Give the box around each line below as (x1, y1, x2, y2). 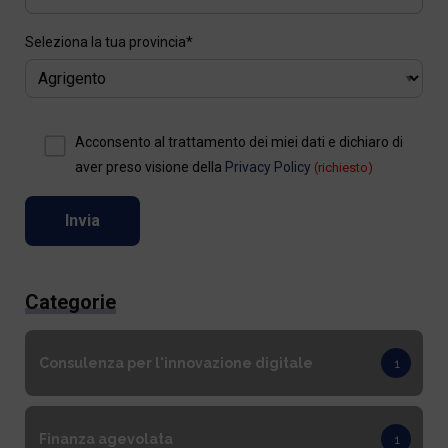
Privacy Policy (224, 158, 311, 175)
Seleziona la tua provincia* (24, 33, 193, 50)
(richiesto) (313, 159, 373, 175)
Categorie (24, 289, 116, 314)
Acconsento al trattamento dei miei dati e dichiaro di (74, 133, 403, 150)
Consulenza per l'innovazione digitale (38, 354, 313, 371)
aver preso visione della (74, 158, 225, 175)
